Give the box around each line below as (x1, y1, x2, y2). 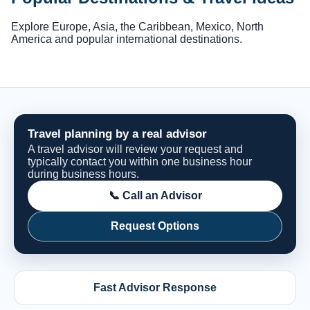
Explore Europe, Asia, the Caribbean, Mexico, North (11, 21, 264, 33)
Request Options (111, 220, 199, 232)
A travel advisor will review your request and (28, 143, 243, 156)
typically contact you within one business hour (28, 156, 252, 168)
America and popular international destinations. (11, 33, 242, 46)
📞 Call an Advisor (108, 190, 202, 202)
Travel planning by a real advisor (28, 127, 207, 141)
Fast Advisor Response (93, 282, 217, 294)
